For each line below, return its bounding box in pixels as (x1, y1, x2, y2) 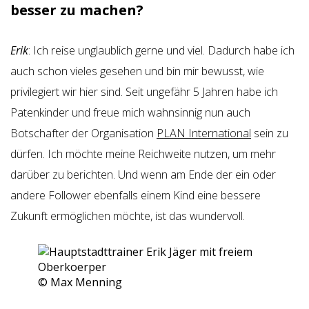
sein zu (251, 126, 288, 141)
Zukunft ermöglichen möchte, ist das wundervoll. (10, 208, 245, 223)
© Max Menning (38, 275, 122, 290)
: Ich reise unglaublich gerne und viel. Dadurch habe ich (28, 43, 295, 58)
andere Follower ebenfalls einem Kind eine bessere (10, 188, 261, 203)
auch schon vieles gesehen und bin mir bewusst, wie (10, 63, 264, 79)
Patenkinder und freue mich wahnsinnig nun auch (10, 105, 250, 120)
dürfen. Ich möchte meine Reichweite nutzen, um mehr (10, 146, 276, 161)
